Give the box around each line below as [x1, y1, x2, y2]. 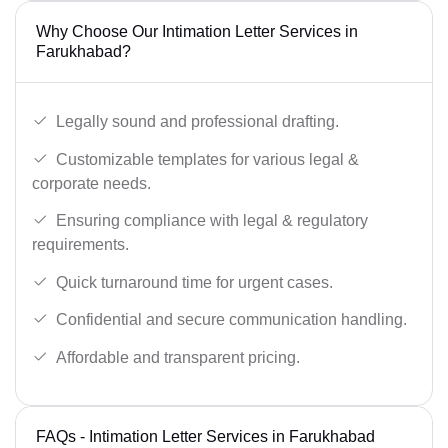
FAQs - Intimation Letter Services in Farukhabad [36, 427, 375, 445]
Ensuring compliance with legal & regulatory [56, 212, 368, 230]
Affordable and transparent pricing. [56, 348, 300, 366]
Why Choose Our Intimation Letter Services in [36, 23, 358, 41]
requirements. [32, 236, 129, 254]
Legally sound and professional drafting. [56, 112, 339, 130]
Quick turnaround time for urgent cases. [56, 273, 333, 291]
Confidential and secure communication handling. [56, 311, 407, 329]
